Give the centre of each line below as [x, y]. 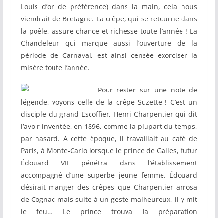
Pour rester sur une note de [147, 90]
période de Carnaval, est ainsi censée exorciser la [109, 55]
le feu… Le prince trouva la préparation [109, 212]
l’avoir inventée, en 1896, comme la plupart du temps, [109, 127]
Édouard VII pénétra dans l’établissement [109, 163]
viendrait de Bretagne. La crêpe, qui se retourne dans [109, 19]
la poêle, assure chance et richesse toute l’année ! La [109, 31]
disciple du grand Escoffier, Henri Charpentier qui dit [109, 114]
